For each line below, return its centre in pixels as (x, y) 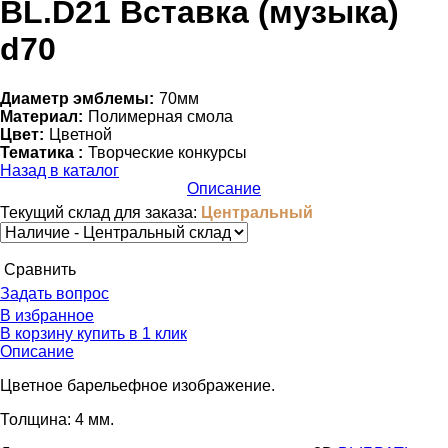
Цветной (80, 134)
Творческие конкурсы (167, 152)
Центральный (257, 212)
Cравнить (40, 269)
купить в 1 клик (130, 333)
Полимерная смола (160, 116)
